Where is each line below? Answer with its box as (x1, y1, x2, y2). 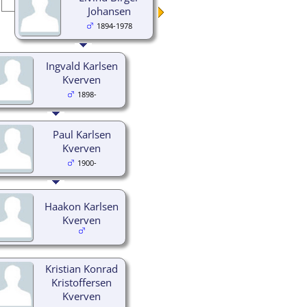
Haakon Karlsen (45, 199, 119, 213)
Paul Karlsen (52, 127, 111, 141)
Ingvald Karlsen (45, 58, 118, 73)
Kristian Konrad (45, 261, 118, 275)
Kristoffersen (51, 275, 112, 289)
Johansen (87, 3, 131, 18)
